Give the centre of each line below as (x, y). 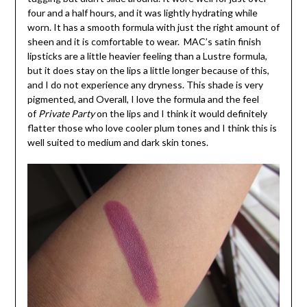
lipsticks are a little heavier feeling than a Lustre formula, (147, 56)
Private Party (66, 114)
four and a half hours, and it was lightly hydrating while (142, 13)
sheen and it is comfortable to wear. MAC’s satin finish (144, 42)
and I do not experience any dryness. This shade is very (145, 85)
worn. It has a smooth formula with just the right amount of (153, 27)
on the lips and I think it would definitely (181, 114)
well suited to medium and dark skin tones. (118, 143)
